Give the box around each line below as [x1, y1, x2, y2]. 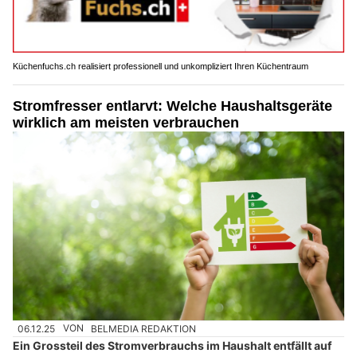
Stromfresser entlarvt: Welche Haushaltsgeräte [13, 97, 332, 114]
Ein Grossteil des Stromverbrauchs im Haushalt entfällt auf [13, 338, 331, 352]
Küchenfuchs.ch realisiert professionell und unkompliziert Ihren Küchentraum [13, 61, 308, 71]
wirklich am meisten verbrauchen [13, 114, 239, 131]
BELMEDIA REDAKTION [91, 322, 197, 335]
